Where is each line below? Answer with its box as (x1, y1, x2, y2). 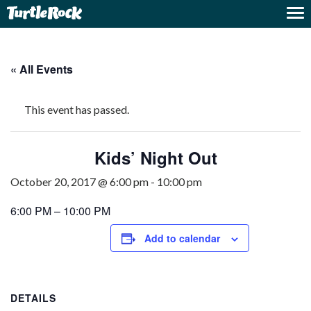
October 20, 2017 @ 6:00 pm (10, 175, 149, 188)
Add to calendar (144, 231, 220, 245)
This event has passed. (24, 103, 129, 116)
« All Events (10, 61, 73, 77)
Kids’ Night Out (94, 146, 217, 169)
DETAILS (10, 291, 56, 305)
